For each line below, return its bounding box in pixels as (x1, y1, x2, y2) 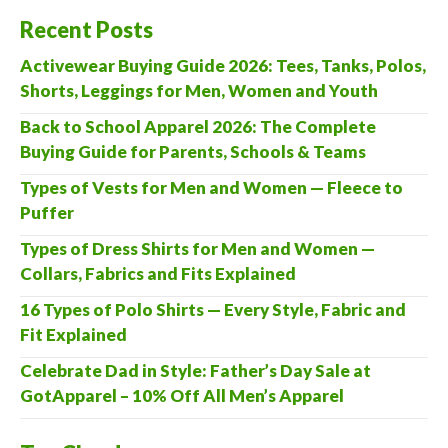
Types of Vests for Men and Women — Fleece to (20, 176, 403, 198)
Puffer (20, 201, 74, 223)
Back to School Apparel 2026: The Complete (20, 115, 376, 137)
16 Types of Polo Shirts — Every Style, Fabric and (20, 298, 406, 320)
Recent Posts (20, 15, 153, 43)
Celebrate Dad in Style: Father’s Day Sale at (20, 359, 371, 381)
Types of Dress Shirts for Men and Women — (20, 237, 375, 259)
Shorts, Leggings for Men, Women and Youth (20, 79, 378, 101)
